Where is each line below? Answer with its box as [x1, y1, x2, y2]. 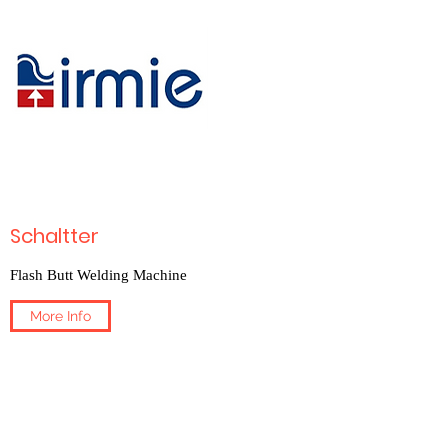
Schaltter [10, 222, 99, 250]
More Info [30, 308, 91, 324]
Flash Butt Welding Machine [10, 267, 187, 283]
